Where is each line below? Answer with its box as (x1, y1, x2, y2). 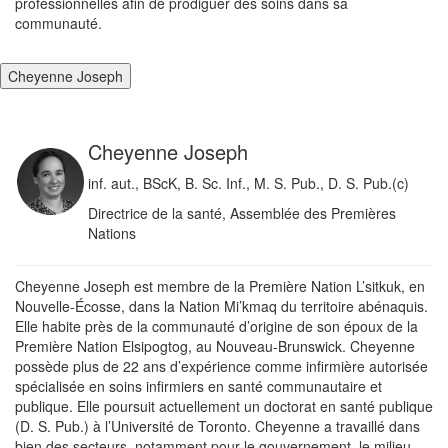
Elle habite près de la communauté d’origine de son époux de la (15, 316, 418, 337)
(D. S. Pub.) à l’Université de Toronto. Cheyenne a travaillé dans (15, 416, 420, 437)
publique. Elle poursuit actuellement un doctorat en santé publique (15, 396, 433, 417)
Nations (88, 223, 136, 244)
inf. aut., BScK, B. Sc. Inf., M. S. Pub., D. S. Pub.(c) (88, 173, 409, 194)
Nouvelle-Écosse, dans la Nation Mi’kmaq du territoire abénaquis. (15, 296, 428, 317)
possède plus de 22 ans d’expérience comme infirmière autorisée (15, 356, 428, 377)
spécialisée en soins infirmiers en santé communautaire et (15, 376, 382, 397)
